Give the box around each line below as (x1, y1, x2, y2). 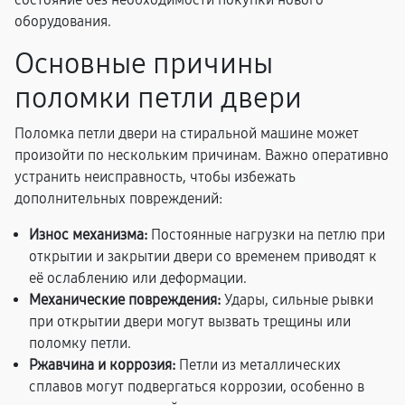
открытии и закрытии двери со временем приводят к (29, 248, 377, 265)
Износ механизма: (29, 226, 147, 243)
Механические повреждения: (29, 291, 221, 308)
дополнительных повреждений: (14, 190, 222, 207)
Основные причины (14, 46, 273, 81)
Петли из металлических (175, 356, 341, 373)
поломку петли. (29, 334, 131, 352)
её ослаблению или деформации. (29, 269, 247, 287)
